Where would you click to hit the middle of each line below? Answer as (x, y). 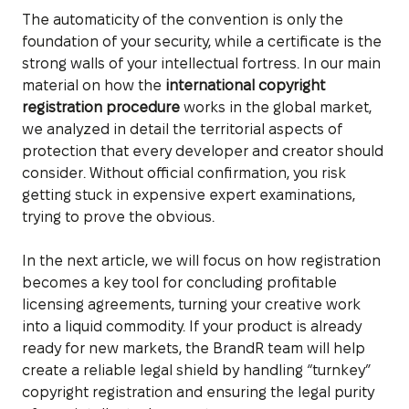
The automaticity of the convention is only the (183, 19)
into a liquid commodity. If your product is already (192, 326)
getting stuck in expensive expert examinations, (189, 194)
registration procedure (101, 107)
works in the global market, (276, 107)
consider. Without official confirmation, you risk (184, 173)
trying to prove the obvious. (118, 216)
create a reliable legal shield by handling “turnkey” (196, 370)
